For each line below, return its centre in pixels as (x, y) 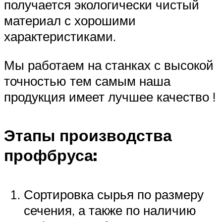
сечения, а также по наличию (110, 210)
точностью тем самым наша (87, 81)
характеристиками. (60, 36)
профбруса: (51, 155)
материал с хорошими (70, 21)
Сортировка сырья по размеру (114, 194)
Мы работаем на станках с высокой (109, 65)
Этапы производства (88, 136)
